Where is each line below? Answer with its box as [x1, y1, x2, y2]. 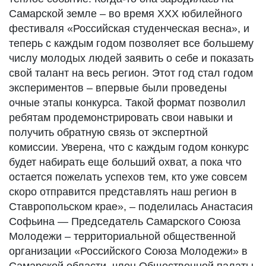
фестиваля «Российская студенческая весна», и [9, 23, 249, 34]
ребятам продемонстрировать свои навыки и [9, 112, 233, 123]
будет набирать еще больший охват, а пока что [9, 156, 242, 168]
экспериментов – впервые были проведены [9, 82, 227, 94]
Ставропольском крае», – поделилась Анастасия [9, 201, 253, 213]
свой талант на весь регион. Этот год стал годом [9, 67, 253, 79]
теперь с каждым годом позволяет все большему [9, 37, 254, 49]
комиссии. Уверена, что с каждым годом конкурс [9, 141, 249, 153]
